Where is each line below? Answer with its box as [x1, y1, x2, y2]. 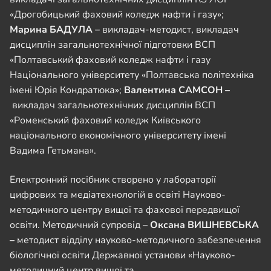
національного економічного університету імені [10, 129, 226, 143]
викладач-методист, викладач [102, 23, 239, 37]
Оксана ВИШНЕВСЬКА [150, 218, 259, 232]
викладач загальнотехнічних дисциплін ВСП [12, 99, 215, 113]
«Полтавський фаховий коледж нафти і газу [10, 53, 211, 67]
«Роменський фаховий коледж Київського [10, 114, 201, 128]
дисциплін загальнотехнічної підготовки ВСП [10, 38, 215, 52]
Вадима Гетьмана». [10, 144, 96, 158]
